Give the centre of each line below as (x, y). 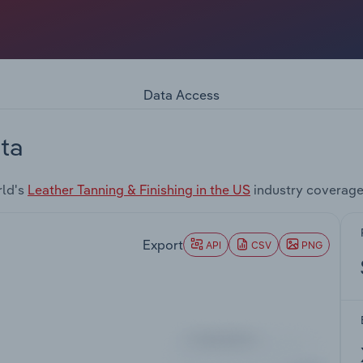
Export (163, 244)
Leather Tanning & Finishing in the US (139, 190)
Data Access (181, 94)
